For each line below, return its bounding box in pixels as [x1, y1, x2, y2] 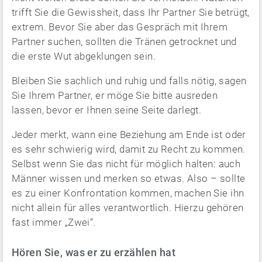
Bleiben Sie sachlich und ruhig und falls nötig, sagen [12, 75, 247, 87]
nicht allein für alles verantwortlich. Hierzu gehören [12, 202, 244, 213]
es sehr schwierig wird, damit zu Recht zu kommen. [12, 143, 246, 155]
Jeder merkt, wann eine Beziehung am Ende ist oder [12, 129, 246, 140]
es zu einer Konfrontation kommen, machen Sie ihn [12, 187, 244, 199]
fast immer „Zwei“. [12, 216, 96, 228]
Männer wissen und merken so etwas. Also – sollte [12, 173, 246, 184]
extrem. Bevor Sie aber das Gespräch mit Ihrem [12, 21, 228, 33]
